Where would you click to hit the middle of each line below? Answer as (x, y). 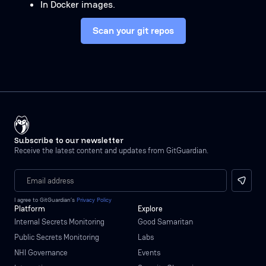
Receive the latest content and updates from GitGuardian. (111, 151)
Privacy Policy (94, 200)
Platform (30, 209)
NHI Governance (41, 253)
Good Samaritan (165, 222)
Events (149, 253)
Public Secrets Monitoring (57, 237)
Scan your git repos (133, 31)
